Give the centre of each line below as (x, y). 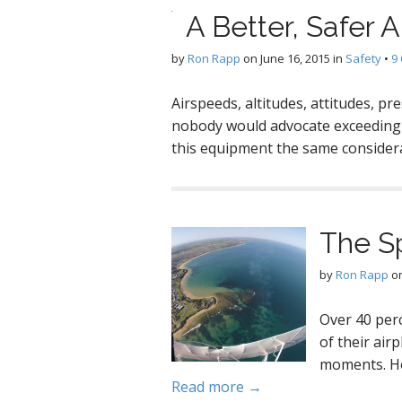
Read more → (217, 387)
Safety (363, 58)
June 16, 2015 (295, 58)
